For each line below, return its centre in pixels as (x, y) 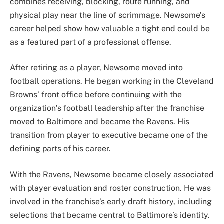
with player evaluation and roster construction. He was (110, 188)
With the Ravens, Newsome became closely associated (112, 174)
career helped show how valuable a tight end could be (110, 28)
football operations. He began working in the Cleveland (112, 81)
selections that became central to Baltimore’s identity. (110, 215)
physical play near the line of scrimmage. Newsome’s (108, 15)
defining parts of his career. (60, 149)
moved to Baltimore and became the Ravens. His (100, 122)
